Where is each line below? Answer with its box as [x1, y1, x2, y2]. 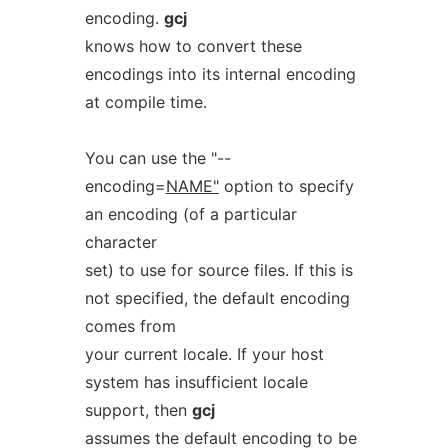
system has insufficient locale [84, 372, 308, 392]
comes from [84, 316, 176, 336]
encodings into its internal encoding [84, 64, 356, 84]
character [84, 232, 157, 252]
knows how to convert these [84, 36, 302, 56]
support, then [84, 400, 192, 420]
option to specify [218, 176, 354, 196]
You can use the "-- [84, 148, 231, 168]
